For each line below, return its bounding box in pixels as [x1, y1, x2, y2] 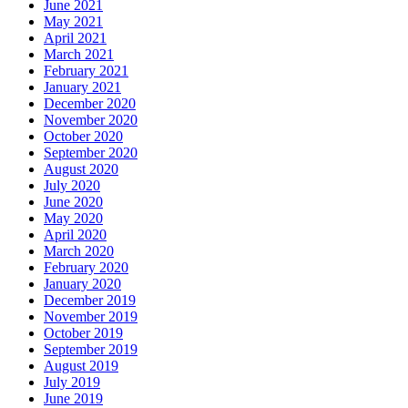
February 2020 [44, 260, 128, 276]
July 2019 [44, 374, 100, 391]
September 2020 [44, 145, 138, 161]
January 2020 [44, 276, 121, 292]
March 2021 [44, 46, 114, 63]
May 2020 [44, 210, 103, 227]
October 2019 [44, 325, 123, 342]
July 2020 [44, 178, 100, 194]
